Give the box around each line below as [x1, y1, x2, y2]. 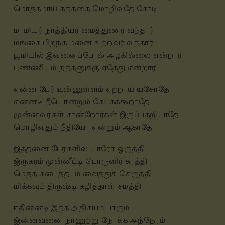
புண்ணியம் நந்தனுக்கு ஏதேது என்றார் [14, 61, 156, 75]
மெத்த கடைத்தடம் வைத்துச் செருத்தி [14, 167, 152, 181]
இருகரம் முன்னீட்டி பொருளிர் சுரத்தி [14, 155, 148, 168]
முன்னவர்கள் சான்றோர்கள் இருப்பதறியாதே [14, 108, 179, 122]
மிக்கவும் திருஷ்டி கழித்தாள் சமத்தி [14, 180, 142, 193]
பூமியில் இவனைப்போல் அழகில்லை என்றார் [14, 49, 182, 62]
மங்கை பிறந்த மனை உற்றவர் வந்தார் [14, 36, 153, 50]
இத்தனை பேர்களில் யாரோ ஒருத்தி [14, 142, 145, 156]
